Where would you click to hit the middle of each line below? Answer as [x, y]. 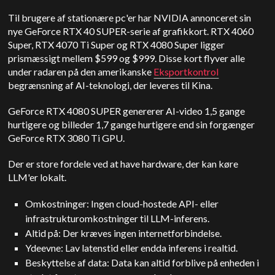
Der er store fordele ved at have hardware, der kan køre [123, 164]
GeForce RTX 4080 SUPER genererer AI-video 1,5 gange [127, 111]
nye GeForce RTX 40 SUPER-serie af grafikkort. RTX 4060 [131, 31]
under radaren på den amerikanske [81, 72]
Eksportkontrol [186, 72]
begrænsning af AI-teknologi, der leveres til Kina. [110, 85]
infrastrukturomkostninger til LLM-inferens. [118, 218]
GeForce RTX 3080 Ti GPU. [67, 138]
